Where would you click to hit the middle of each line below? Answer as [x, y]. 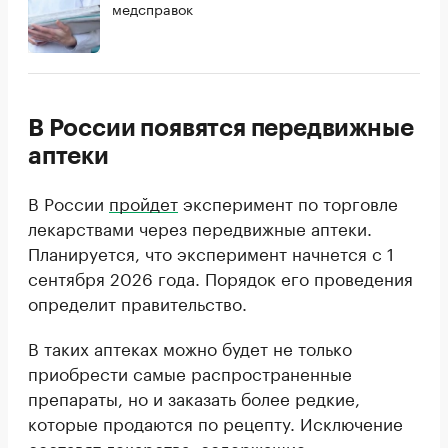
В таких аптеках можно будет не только [190, 346]
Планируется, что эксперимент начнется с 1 [211, 251]
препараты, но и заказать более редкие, [194, 396]
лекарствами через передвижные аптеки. [200, 226]
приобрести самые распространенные [190, 371]
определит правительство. [137, 301]
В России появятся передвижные [221, 127]
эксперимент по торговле [288, 201]
